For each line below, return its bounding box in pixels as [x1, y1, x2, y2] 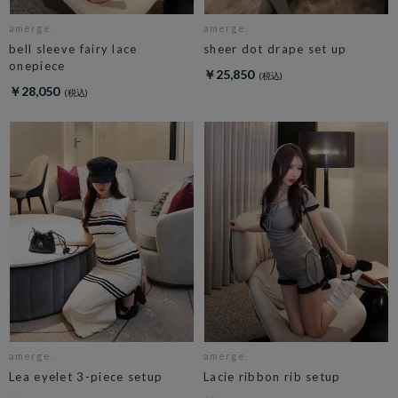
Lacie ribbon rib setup [203, 369, 341, 384]
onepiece [9, 58, 66, 73]
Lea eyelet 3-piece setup [9, 369, 163, 384]
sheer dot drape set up [203, 41, 347, 56]
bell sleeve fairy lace [9, 41, 138, 56]
